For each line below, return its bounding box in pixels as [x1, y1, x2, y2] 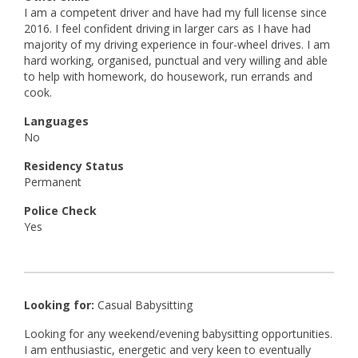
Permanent [24, 174, 82, 189]
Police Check [24, 203, 97, 218]
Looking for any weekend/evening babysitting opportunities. [24, 326, 332, 341]
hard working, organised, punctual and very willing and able [24, 53, 328, 68]
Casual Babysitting [97, 297, 193, 312]
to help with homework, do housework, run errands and [24, 69, 312, 84]
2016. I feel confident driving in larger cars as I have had [24, 21, 311, 36]
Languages [24, 113, 89, 129]
